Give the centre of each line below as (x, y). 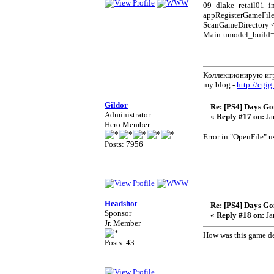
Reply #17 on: (240, 117)
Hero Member (127, 124)
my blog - (220, 85)
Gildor (116, 105)
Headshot (121, 203)
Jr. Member (123, 223)
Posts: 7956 (124, 144)
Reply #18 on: (240, 215)
